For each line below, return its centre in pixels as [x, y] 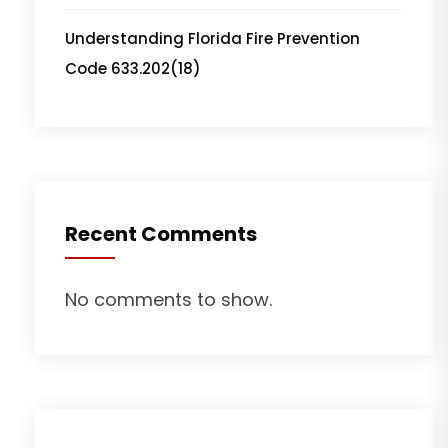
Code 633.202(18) [133, 68]
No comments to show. [168, 299]
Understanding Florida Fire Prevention [212, 38]
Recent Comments [161, 233]
